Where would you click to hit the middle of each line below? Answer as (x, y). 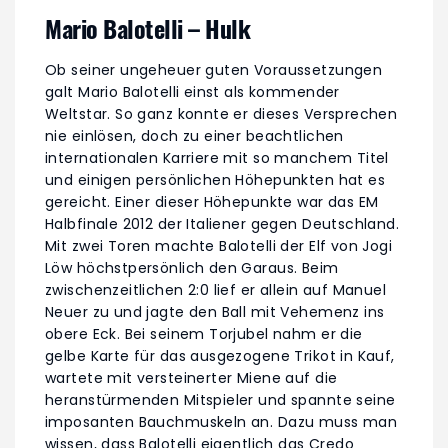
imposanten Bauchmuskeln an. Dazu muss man (221, 422)
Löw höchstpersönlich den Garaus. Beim (192, 268)
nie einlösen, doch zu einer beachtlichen (194, 136)
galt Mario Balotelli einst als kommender (192, 92)
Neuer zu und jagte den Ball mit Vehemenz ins (215, 312)
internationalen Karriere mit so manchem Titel (217, 158)
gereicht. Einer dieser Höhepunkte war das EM (212, 202)
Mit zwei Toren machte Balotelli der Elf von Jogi (219, 246)
